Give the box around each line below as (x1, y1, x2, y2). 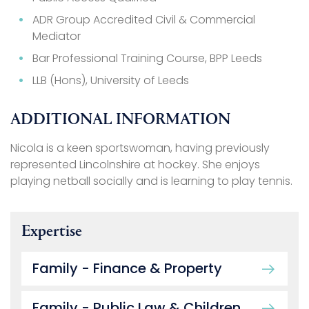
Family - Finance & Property (32, 259, 222, 279)
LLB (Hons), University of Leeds (32, 72, 189, 89)
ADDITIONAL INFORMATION (10, 112, 230, 129)
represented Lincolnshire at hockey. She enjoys (10, 157, 260, 173)
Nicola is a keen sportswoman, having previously (10, 140, 270, 157)
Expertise (21, 223, 82, 241)
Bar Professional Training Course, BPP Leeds (32, 50, 262, 67)
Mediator (32, 28, 81, 45)
